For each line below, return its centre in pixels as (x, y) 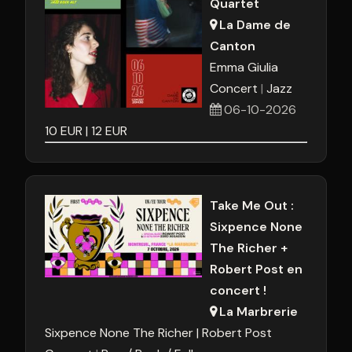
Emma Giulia (244, 67)
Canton (233, 46)
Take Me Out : (252, 205)
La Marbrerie (259, 312)
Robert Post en (256, 269)
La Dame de (255, 25)
